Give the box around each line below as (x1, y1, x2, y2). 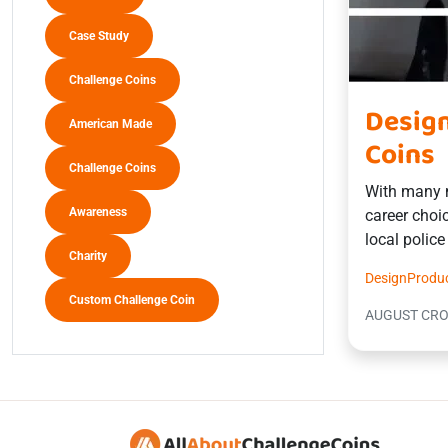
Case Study (69, 29, 129, 43)
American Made (69, 117, 152, 131)
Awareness (69, 205, 127, 219)
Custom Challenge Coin (69, 293, 195, 307)
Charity (69, 249, 107, 263)
